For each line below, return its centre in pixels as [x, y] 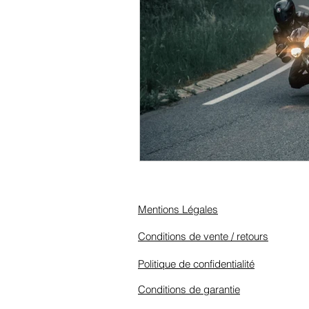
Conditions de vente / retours [203, 237]
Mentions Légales [178, 210]
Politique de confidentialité [196, 264]
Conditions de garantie [189, 290]
